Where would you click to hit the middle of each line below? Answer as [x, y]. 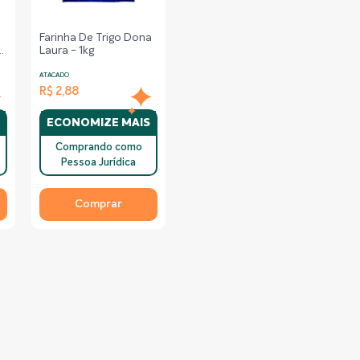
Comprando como [98, 147]
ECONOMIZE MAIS [99, 123]
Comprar [99, 204]
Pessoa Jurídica [99, 163]
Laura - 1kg [67, 51]
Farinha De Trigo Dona [96, 38]
